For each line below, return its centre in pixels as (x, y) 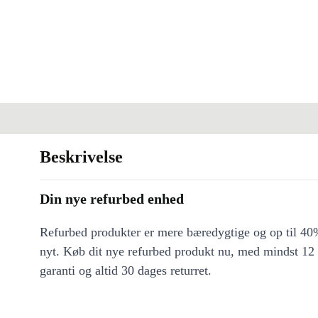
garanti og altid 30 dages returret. (126, 271)
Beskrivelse (81, 157)
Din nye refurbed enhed (112, 199)
